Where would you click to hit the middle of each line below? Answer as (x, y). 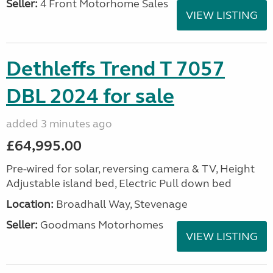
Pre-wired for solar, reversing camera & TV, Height (130, 169)
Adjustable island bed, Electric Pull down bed (119, 183)
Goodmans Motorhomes (101, 225)
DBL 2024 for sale (90, 96)
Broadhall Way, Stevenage (121, 204)
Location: (30, 204)
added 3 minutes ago (59, 124)
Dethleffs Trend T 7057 (115, 69)
